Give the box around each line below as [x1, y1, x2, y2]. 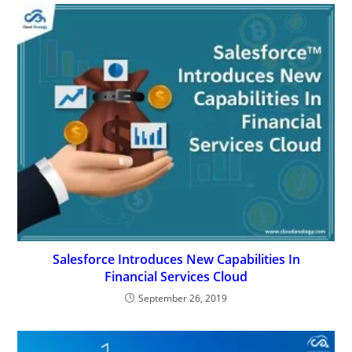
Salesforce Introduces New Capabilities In [52, 250, 300, 268]
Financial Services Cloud [104, 267, 247, 285]
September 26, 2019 [138, 291, 227, 305]
